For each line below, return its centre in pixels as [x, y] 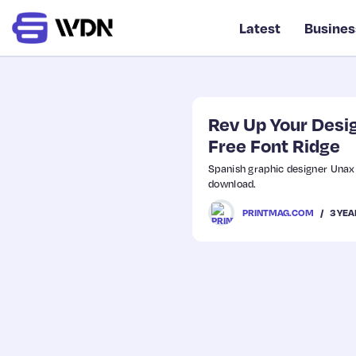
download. [232, 184]
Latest [260, 28]
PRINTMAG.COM [278, 213]
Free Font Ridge [274, 145]
